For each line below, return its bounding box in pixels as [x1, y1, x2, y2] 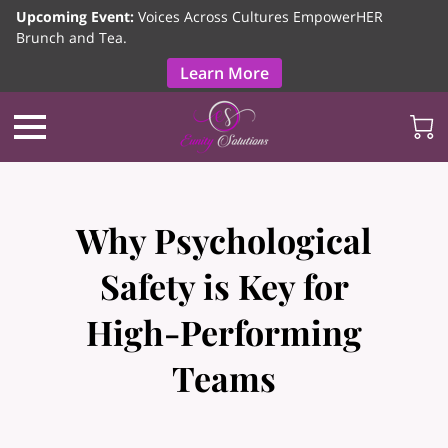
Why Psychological [76, 216, 372, 263]
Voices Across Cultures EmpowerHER [138, 7, 383, 26]
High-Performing [86, 308, 362, 355]
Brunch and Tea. [16, 28, 127, 47]
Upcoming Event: [16, 7, 138, 26]
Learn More [179, 62, 269, 84]
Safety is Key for [99, 262, 349, 309]
